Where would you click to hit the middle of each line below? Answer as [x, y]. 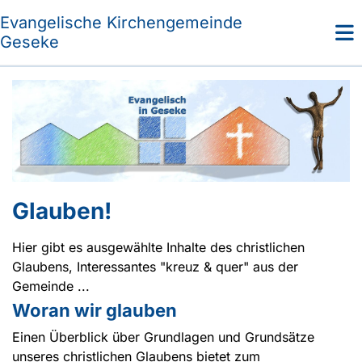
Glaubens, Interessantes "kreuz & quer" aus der [155, 266]
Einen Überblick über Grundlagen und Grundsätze [163, 337]
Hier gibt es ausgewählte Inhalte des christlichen [158, 247]
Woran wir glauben [95, 310]
